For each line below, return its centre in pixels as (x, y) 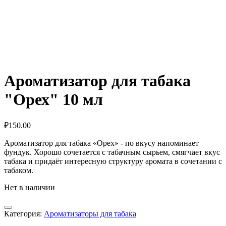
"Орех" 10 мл (53, 99)
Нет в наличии (30, 188)
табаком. (19, 171)
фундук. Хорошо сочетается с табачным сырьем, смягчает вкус (112, 152)
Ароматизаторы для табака (90, 214)
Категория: (24, 214)
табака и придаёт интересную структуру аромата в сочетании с (113, 161)
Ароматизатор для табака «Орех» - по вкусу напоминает (101, 143)
